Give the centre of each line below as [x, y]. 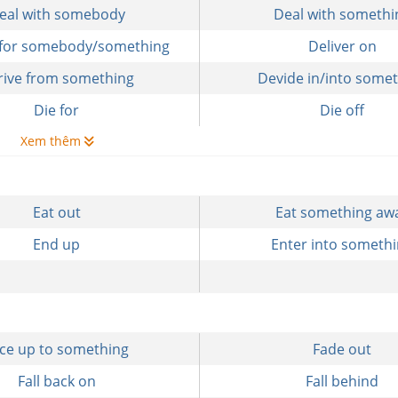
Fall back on [56, 381]
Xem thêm [52, 141]
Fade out [342, 349]
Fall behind [342, 381]
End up [57, 244]
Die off [342, 110]
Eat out [56, 212]
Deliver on [342, 46]
